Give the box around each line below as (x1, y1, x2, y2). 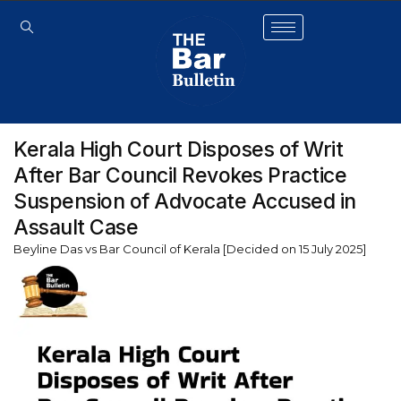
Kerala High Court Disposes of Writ (13, 137, 343, 163)
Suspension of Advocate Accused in (13, 189, 356, 215)
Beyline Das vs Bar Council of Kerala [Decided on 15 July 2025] (13, 242, 366, 257)
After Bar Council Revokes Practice (13, 163, 346, 189)
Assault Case (13, 215, 138, 241)
